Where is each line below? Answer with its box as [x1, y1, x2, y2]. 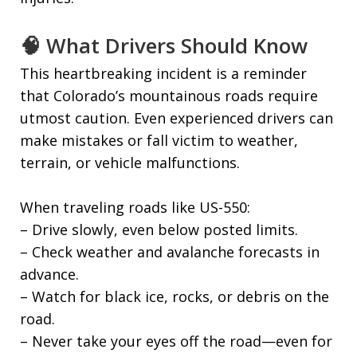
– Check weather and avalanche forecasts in [20, 242, 320, 261]
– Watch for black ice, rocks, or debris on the [20, 287, 329, 306]
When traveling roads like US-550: [20, 198, 250, 217]
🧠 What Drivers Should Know [20, 31, 308, 60]
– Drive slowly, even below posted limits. [20, 220, 298, 239]
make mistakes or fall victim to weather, [20, 131, 298, 150]
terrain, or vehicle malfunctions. [20, 153, 240, 172]
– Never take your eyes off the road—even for [20, 331, 332, 351]
